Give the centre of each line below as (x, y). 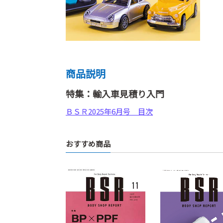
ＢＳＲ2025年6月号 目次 (109, 111)
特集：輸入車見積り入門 (115, 94)
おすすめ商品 (88, 144)
